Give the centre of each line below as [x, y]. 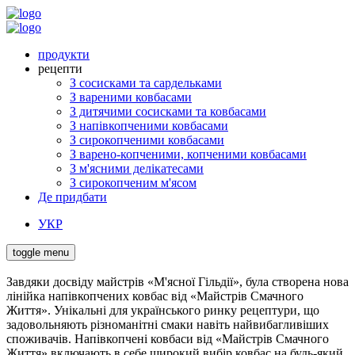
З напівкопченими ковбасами [149, 126]
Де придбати [73, 197]
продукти [64, 54]
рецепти [60, 69]
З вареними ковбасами [131, 97]
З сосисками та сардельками [146, 83]
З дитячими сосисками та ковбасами [168, 111]
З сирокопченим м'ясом [133, 183]
